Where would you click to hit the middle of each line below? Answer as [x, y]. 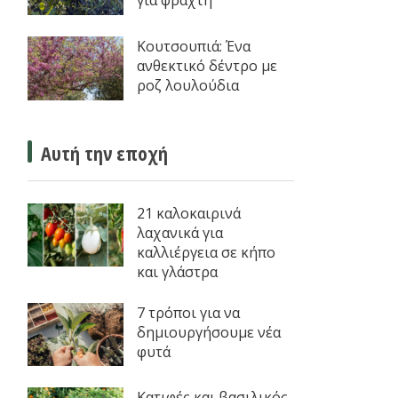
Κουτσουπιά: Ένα [193, 46]
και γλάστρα [177, 271]
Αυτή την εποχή [104, 152]
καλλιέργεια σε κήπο [206, 252]
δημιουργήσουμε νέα [208, 332]
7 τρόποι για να [188, 312]
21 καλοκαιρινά [188, 213]
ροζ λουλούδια [187, 85]
